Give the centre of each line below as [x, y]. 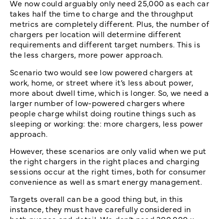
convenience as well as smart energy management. [106, 181]
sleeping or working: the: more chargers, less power [107, 123]
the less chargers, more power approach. [87, 55]
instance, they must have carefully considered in [100, 209]
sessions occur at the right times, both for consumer [108, 171]
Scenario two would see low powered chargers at [101, 72]
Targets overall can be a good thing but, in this [97, 199]
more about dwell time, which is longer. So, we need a [109, 92]
